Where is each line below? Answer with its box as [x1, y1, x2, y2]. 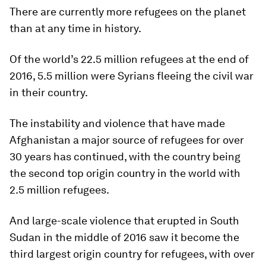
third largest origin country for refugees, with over [9, 247, 255, 260]
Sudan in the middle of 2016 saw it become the [9, 230, 239, 243]
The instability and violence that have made [9, 116, 225, 129]
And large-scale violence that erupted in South [9, 214, 239, 227]
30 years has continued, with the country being [9, 150, 240, 163]
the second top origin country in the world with [9, 166, 240, 179]
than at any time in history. [9, 21, 141, 34]
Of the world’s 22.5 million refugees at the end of [9, 52, 249, 65]
